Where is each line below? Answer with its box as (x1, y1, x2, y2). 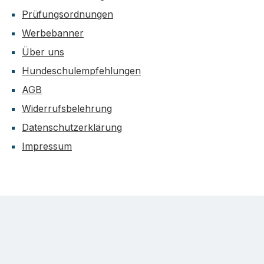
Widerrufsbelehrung (22, 103, 112, 115)
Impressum (22, 140, 72, 153)
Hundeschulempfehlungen (22, 65, 141, 77)
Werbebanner (22, 27, 84, 39)
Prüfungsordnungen (22, 8, 113, 21)
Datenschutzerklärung (22, 121, 122, 134)
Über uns (22, 46, 64, 58)
